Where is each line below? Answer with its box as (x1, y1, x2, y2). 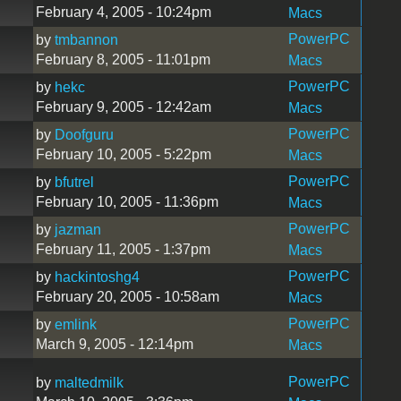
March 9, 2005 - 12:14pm (35, 336, 193, 352)
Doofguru (54, 126, 114, 142)
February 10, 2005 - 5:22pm (35, 146, 211, 162)
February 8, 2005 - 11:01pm (35, 51, 210, 67)
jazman (54, 221, 101, 237)
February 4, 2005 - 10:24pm (35, 4, 211, 20)
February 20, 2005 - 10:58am (35, 288, 219, 304)
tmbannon (54, 31, 118, 47)
